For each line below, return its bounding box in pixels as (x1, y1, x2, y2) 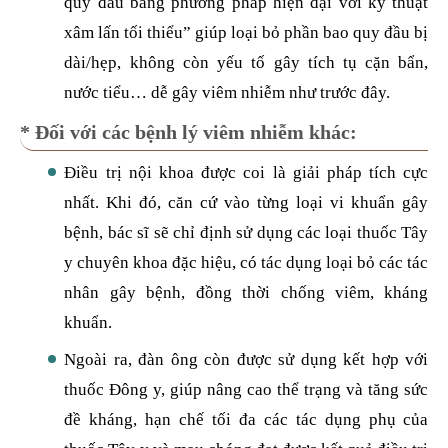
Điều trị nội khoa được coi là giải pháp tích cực (64, 162, 429, 182)
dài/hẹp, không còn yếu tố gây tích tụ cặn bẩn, (64, 52, 429, 72)
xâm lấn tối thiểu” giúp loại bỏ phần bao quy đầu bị (64, 22, 429, 42)
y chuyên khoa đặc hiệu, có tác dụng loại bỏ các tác (64, 252, 429, 272)
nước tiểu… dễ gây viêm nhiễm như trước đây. (64, 82, 391, 102)
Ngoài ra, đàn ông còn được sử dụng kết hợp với (64, 349, 429, 369)
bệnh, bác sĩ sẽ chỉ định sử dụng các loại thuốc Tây (64, 222, 429, 242)
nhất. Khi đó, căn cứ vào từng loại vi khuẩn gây (64, 192, 429, 212)
